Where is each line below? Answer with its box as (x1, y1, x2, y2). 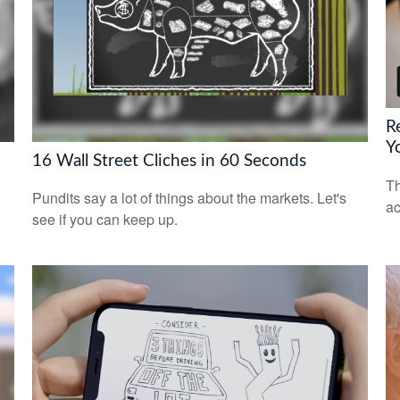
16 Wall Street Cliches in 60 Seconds (31, 152, 306, 170)
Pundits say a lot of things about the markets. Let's (31, 187, 346, 209)
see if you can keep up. (31, 209, 178, 230)
